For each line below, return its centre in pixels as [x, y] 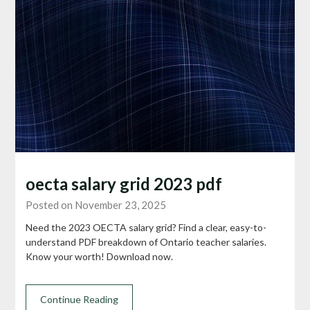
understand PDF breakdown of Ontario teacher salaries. [146, 241]
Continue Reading [80, 299]
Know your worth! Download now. [100, 256]
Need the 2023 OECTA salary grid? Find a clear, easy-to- [146, 227]
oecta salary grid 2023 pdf [124, 183]
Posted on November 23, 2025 [96, 204]
